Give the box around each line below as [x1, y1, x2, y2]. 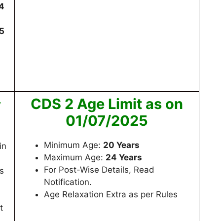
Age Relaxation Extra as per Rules [44, 189, 178, 199]
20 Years [103, 140, 140, 150]
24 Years [106, 152, 142, 162]
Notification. [44, 177, 92, 187]
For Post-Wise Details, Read [44, 164, 154, 175]
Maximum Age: [44, 152, 106, 162]
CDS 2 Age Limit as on [31, 95, 183, 112]
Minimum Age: [44, 140, 103, 150]
